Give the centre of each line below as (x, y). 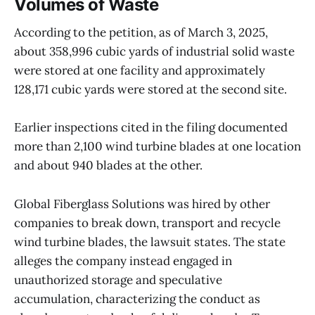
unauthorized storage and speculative (118, 279)
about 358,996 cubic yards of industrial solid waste (154, 52)
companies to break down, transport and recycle (147, 223)
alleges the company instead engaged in (123, 261)
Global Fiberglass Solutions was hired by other (142, 204)
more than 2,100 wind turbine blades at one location (157, 147)
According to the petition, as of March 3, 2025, (141, 33)
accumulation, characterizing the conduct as (137, 298)
